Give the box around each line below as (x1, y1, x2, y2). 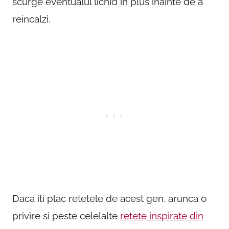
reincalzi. (12, 13, 51, 25)
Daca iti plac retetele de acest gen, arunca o (12, 193, 207, 204)
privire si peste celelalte (12, 210, 120, 222)
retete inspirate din (120, 210, 203, 222)
